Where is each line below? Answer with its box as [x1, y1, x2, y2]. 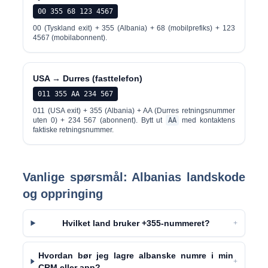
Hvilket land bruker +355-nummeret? [62, 218, 211, 228]
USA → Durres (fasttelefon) [33, 74, 143, 83]
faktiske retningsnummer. [33, 126, 114, 134]
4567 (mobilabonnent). [33, 33, 108, 42]
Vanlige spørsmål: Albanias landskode [23, 170, 245, 184]
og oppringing [23, 187, 103, 200]
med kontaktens [178, 116, 235, 124]
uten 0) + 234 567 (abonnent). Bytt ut [33, 116, 166, 124]
